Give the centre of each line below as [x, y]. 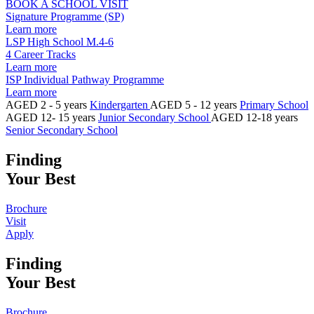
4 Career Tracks [41, 55]
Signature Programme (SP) [65, 17]
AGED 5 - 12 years [195, 105]
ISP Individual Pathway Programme [85, 80]
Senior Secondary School [62, 130]
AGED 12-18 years [254, 118]
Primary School [274, 105]
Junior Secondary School [155, 118]
